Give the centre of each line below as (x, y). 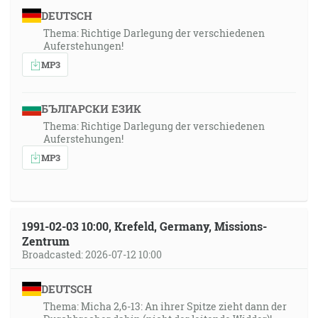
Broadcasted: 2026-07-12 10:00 (92, 254)
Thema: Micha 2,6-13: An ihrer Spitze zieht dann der (165, 306)
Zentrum (46, 241)
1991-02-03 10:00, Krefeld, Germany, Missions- (144, 226)
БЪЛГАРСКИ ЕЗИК (91, 109)
